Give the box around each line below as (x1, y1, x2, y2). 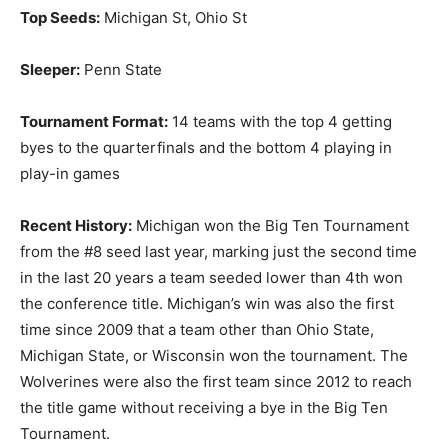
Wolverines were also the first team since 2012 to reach (20, 371, 412, 391)
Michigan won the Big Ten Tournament (132, 215, 409, 235)
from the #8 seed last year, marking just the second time (20, 241, 417, 261)
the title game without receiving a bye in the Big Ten (20, 397, 388, 417)
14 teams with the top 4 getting (168, 111, 392, 131)
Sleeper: (20, 59, 80, 79)
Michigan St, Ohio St (100, 7, 247, 27)
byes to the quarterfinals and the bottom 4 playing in (20, 137, 392, 157)
